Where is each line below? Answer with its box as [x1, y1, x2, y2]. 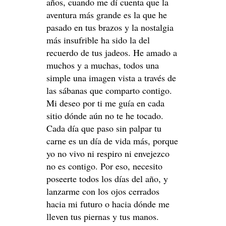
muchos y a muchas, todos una [46, 59, 159, 71]
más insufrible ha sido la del [46, 33, 150, 46]
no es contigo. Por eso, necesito [46, 159, 162, 172]
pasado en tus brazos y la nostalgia [46, 21, 174, 33]
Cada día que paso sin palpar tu [46, 122, 161, 134]
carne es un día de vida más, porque [46, 134, 178, 147]
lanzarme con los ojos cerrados [46, 185, 159, 197]
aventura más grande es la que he [46, 8, 167, 21]
